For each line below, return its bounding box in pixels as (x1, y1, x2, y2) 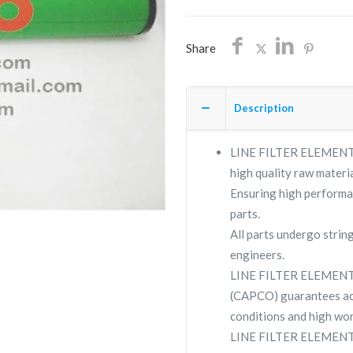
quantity (185, 32, 229, 46)
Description (234, 102, 294, 114)
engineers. (230, 247, 285, 262)
